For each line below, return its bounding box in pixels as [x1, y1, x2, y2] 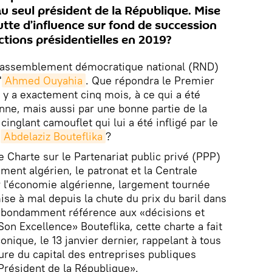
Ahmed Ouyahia [5, 73, 83, 88]
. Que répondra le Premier [86, 73, 214, 88]
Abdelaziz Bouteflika [4, 129, 103, 144]
